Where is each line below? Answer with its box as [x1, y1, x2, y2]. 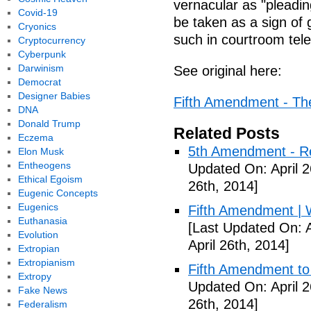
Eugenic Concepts [17, 187, 98, 199]
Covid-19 [17, 7, 58, 18]
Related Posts [174, 124, 280, 142]
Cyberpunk [17, 49, 66, 60]
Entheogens [17, 160, 71, 171]
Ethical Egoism [17, 174, 83, 185]
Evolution [17, 229, 58, 240]
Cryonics [17, 21, 56, 32]
